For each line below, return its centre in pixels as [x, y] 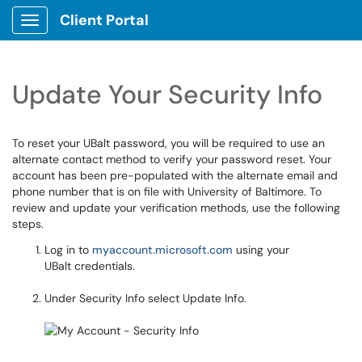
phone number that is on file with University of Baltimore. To [167, 192]
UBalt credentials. [90, 266]
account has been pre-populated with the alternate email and [175, 175]
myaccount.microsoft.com [162, 250]
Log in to [68, 250]
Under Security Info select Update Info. [145, 298]
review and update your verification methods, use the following [176, 208]
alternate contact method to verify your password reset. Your [172, 159]
